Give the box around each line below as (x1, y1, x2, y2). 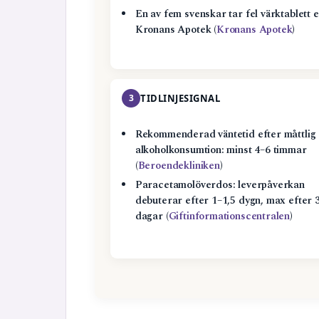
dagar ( (135, 208, 169, 224)
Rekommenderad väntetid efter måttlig (135, 126, 316, 142)
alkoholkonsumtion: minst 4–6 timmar (135, 142, 307, 158)
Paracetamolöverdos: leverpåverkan (135, 177, 305, 193)
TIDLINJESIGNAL (140, 91, 221, 105)
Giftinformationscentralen (168, 208, 291, 224)
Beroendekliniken (137, 157, 220, 174)
